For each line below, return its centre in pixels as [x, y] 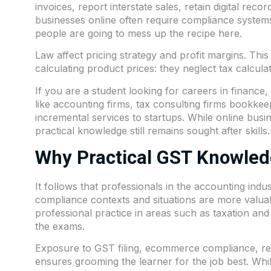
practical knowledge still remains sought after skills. [152, 130]
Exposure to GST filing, [90, 248]
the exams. [60, 227]
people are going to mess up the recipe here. [139, 33]
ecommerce [174, 248]
